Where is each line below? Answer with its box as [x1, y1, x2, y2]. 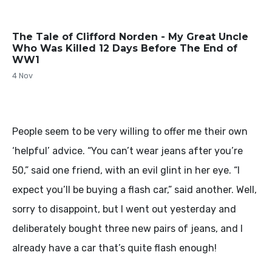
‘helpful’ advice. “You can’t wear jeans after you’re [12, 144, 243, 157]
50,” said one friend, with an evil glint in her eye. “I [12, 164, 240, 176]
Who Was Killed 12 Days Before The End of [12, 42, 237, 54]
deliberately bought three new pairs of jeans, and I [12, 222, 243, 234]
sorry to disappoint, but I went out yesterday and [12, 203, 236, 215]
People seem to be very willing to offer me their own [12, 125, 248, 137]
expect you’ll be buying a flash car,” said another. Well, [12, 183, 257, 195]
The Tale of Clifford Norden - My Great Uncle [12, 30, 248, 42]
